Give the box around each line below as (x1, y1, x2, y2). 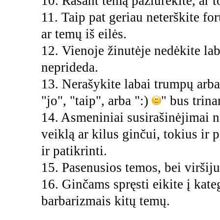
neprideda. (41, 59, 98, 75)
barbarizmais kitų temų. (41, 193, 170, 208)
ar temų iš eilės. (41, 26, 127, 41)
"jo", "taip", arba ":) (41, 93, 152, 108)
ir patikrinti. (41, 143, 107, 158)
